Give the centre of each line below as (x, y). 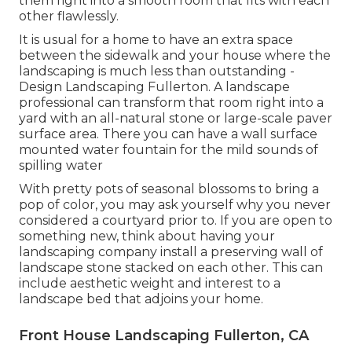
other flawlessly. (69, 16)
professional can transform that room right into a (171, 102)
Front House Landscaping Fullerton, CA (164, 335)
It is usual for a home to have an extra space (156, 39)
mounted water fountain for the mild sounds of (169, 149)
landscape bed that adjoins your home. (141, 299)
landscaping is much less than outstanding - (157, 71)
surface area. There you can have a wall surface (168, 134)
